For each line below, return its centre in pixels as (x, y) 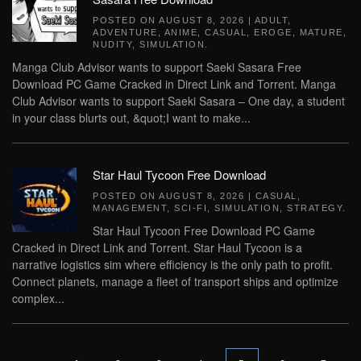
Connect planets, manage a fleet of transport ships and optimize (175, 281)
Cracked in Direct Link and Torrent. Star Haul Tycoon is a (157, 247)
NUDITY (112, 44)
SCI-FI (191, 208)
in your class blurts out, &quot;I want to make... (131, 118)
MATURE (321, 32)
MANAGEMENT (130, 208)
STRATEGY (315, 208)
